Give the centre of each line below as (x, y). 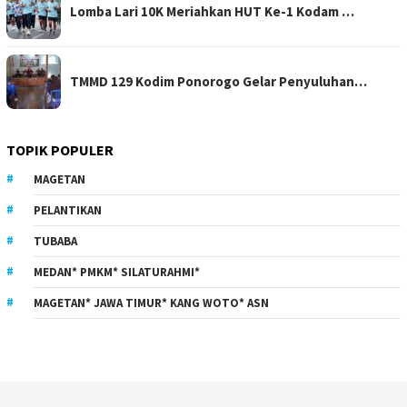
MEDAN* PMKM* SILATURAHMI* (117, 272)
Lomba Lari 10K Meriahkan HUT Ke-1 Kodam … (212, 11)
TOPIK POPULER (60, 149)
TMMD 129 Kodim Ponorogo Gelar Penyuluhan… (218, 81)
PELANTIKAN (68, 210)
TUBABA (55, 241)
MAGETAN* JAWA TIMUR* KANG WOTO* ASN (151, 303)
